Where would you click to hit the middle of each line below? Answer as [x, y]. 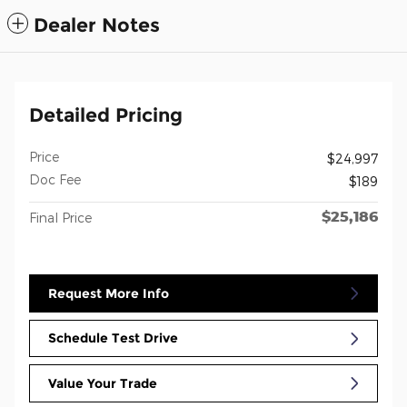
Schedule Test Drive [113, 338]
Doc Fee [55, 180]
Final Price [60, 218]
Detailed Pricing [106, 115]
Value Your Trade [103, 383]
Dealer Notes [97, 25]
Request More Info [109, 293]
